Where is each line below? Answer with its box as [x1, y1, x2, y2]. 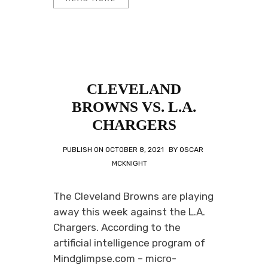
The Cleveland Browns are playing [53, 190, 214, 202]
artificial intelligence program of [53, 237, 205, 249]
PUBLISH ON [62, 145, 105, 154]
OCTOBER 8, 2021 [105, 145, 164, 154]
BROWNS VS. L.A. [72, 99, 196, 115]
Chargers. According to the [53, 221, 181, 233]
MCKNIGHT [111, 159, 147, 167]
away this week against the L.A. [53, 206, 205, 218]
